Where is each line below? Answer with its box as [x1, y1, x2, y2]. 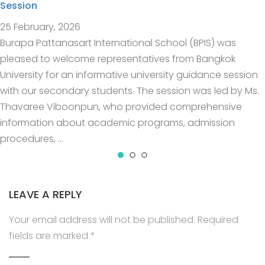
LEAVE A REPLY [9, 186, 82, 202]
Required [198, 212, 238, 227]
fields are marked [9, 228, 91, 243]
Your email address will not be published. [9, 212, 195, 227]
